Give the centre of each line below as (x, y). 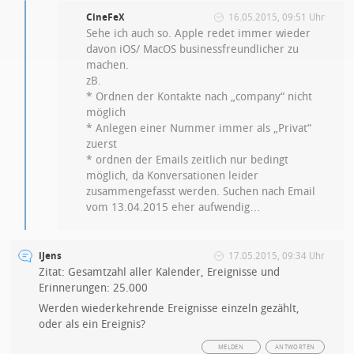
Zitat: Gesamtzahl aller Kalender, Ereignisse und (160, 272)
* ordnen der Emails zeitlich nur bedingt (188, 160)
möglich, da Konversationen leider (173, 176)
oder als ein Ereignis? (92, 324)
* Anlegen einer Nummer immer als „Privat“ (199, 128)
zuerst (102, 144)
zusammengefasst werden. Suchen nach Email (201, 192)
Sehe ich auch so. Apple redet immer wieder (199, 34)
